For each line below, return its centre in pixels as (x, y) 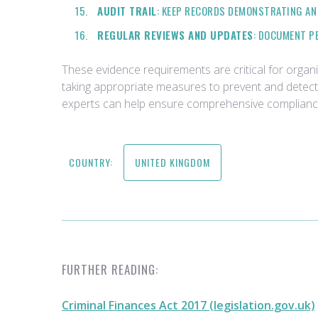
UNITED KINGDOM (172, 162)
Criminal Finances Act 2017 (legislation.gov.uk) (188, 305)
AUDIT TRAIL (127, 11)
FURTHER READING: (110, 269)
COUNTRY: (91, 162)
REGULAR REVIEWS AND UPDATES (175, 35)
